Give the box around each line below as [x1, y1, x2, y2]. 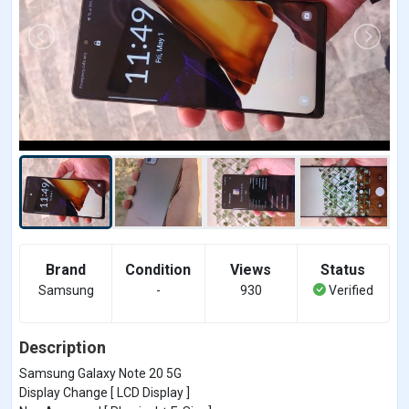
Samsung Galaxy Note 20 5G [19, 365, 182, 381]
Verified [325, 282, 373, 298]
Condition [125, 260, 192, 278]
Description [19, 337, 106, 357]
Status [320, 260, 366, 278]
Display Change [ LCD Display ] [19, 384, 190, 400]
